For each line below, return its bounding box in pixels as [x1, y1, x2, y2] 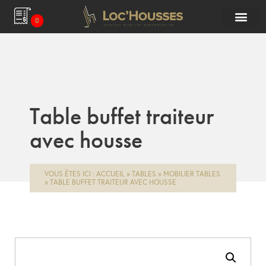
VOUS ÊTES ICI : [45, 169, 96, 179]
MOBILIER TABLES [163, 169, 220, 179]
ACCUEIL [96, 169, 125, 179]
